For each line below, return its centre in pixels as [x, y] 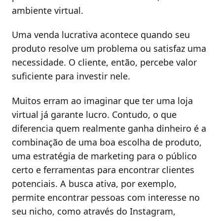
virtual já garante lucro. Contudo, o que [94, 114]
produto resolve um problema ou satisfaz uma [109, 49]
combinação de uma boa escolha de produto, [107, 142]
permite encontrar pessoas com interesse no [106, 197]
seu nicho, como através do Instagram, [94, 211]
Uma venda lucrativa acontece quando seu [101, 35]
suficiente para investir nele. [71, 76]
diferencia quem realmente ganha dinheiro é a [109, 128]
